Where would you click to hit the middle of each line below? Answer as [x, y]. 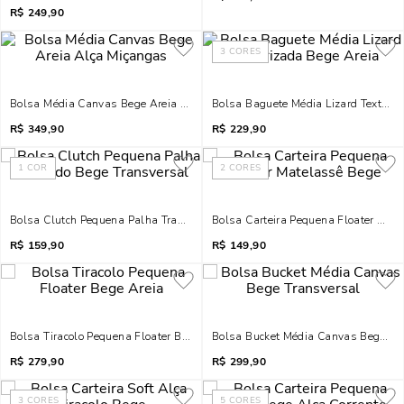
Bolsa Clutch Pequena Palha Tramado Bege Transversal [156, 220]
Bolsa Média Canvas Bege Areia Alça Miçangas [134, 104]
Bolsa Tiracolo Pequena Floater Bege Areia [120, 336]
